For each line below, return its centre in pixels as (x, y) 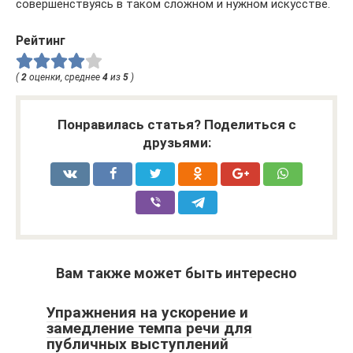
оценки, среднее (65, 78)
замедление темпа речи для (149, 329)
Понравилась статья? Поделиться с (176, 125)
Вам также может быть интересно (176, 273)
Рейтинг (41, 40)
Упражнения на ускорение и (147, 313)
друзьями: (176, 143)
